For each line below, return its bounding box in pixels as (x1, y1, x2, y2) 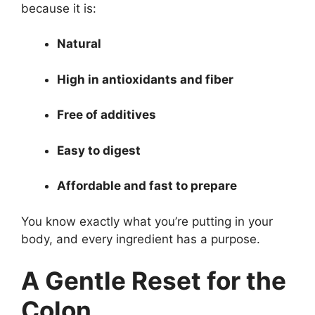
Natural (57, 37, 101, 51)
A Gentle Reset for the (21, 266, 286, 295)
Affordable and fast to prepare (57, 179, 237, 193)
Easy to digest (57, 143, 141, 157)
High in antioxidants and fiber (57, 72, 233, 86)
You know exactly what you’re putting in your (21, 214, 273, 229)
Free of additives (57, 108, 156, 122)
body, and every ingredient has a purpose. (21, 231, 260, 246)
